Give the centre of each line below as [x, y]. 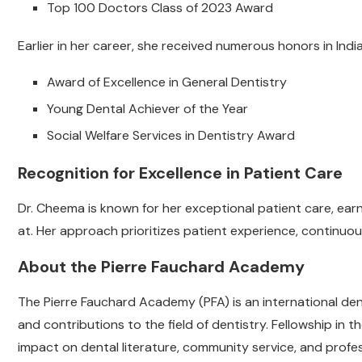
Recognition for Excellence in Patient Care [180, 173]
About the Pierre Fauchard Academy [161, 267]
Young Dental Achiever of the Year [147, 109]
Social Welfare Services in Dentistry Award [171, 136]
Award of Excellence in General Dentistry [167, 82]
